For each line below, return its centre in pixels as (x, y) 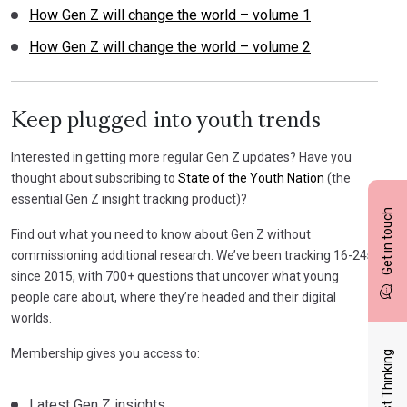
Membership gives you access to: (105, 353)
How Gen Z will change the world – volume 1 (170, 15)
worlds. (31, 318)
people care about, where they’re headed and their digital (174, 297)
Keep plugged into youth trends (166, 121)
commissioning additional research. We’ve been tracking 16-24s (192, 255)
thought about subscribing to (94, 178)
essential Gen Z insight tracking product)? (129, 199)
